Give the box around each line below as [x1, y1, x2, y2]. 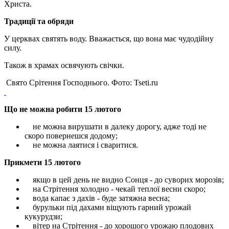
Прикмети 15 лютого [4, 157, 81, 167]
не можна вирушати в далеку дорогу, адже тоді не [25, 122, 207, 131]
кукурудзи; [25, 212, 62, 221]
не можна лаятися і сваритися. [25, 140, 138, 149]
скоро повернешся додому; [25, 131, 118, 140]
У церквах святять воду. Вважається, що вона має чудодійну [4, 34, 214, 43]
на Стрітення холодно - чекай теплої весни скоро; [25, 184, 205, 193]
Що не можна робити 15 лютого [4, 104, 121, 113]
